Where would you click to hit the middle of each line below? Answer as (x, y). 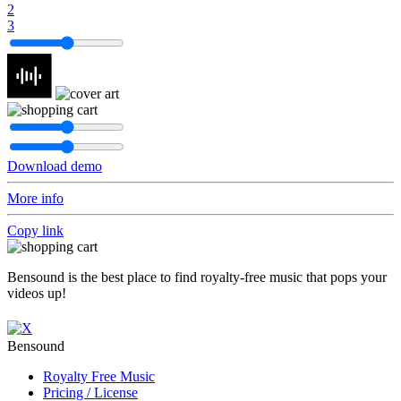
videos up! (37, 293)
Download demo (55, 166)
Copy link (35, 230)
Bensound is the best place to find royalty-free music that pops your (197, 277)
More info (35, 198)
